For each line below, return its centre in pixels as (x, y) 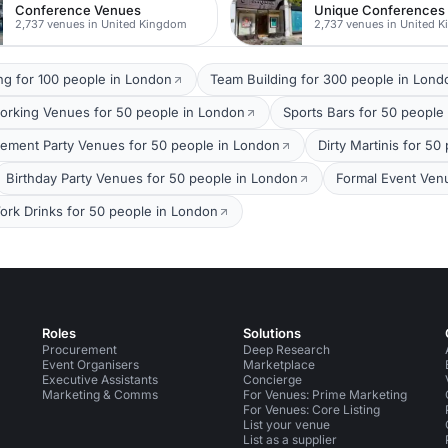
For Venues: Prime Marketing (325, 395)
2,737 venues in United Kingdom (101, 23)
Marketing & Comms (99, 395)
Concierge (273, 380)
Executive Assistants (99, 380)
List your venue (287, 425)
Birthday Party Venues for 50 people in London (152, 178)
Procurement (79, 350)
